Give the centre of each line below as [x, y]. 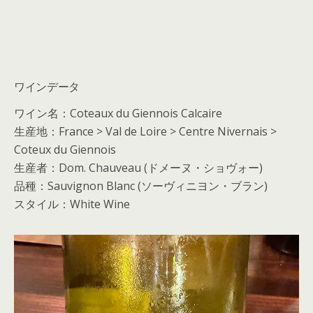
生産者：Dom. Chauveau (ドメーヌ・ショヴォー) [138, 168]
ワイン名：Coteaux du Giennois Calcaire [118, 114]
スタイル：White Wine [72, 204]
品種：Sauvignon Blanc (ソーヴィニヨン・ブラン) [141, 186]
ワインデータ [47, 86]
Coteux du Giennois [65, 150]
